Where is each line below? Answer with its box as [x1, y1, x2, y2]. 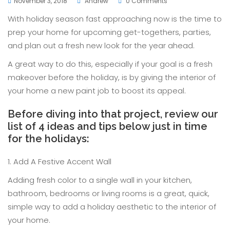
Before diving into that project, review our [8, 108, 218, 120]
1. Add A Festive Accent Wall [8, 156, 111, 167]
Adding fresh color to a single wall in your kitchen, [8, 175, 192, 185]
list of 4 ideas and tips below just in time [8, 120, 207, 132]
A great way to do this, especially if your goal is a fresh [8, 59, 213, 69]
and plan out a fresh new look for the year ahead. [8, 40, 195, 51]
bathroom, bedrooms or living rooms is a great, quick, [8, 188, 209, 199]
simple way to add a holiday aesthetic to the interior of [8, 201, 216, 212]
